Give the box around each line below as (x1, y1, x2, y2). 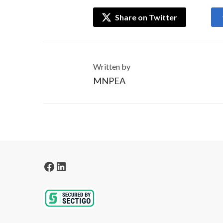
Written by (93, 61, 130, 71)
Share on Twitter (113, 12, 177, 22)
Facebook (43, 158, 94, 173)
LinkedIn (55, 158, 102, 173)
